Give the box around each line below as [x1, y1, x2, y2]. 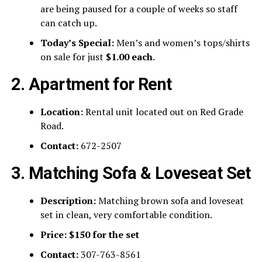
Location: [40, 105, 83, 119]
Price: [40, 228, 67, 242]
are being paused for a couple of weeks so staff [40, 2, 237, 16]
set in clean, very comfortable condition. [40, 208, 212, 222]
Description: [40, 194, 96, 208]
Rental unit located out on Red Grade [82, 105, 243, 119]
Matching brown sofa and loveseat [95, 194, 244, 208]
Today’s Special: [40, 36, 114, 50]
